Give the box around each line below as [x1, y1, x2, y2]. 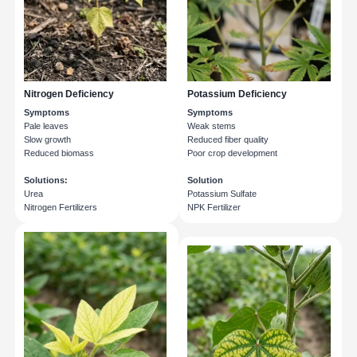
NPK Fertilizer [187, 202, 241, 213]
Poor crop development [187, 148, 277, 159]
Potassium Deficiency [187, 88, 287, 100]
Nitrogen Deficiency [23, 88, 114, 100]
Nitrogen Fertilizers [23, 202, 97, 213]
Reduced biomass [23, 148, 94, 159]
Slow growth [23, 135, 71, 145]
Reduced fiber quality [187, 135, 269, 145]
